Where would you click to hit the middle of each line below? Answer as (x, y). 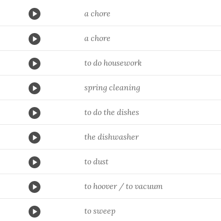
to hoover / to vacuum (124, 186)
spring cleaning (112, 87)
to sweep (100, 211)
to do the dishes (112, 112)
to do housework (113, 63)
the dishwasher (111, 137)
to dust (96, 161)
